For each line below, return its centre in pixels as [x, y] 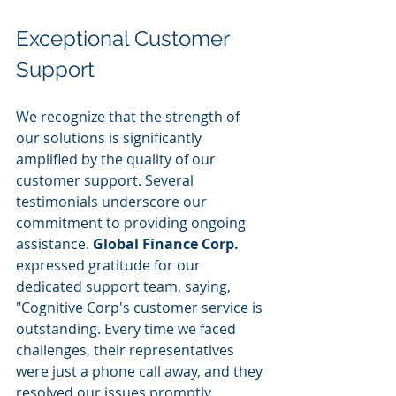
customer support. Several [107, 180]
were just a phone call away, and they [141, 371]
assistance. [54, 244]
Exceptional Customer [125, 38]
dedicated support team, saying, [125, 286]
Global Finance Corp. [166, 244]
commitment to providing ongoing [133, 223]
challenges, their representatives [127, 350]
